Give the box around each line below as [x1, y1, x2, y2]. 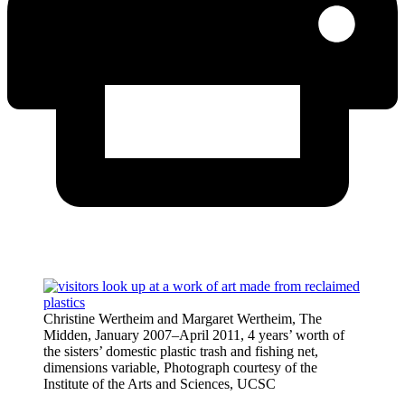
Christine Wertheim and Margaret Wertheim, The [43, 310, 322, 326]
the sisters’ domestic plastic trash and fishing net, [43, 343, 318, 359]
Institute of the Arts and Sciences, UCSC [43, 375, 276, 391]
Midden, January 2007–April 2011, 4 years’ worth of [43, 326, 344, 343]
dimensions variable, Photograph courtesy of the [43, 359, 317, 375]
